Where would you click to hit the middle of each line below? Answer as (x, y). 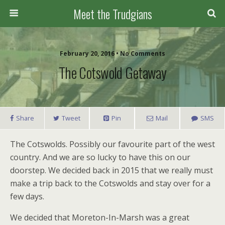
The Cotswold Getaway (113, 72)
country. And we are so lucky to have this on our (100, 157)
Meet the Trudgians (113, 14)
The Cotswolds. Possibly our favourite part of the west (113, 144)
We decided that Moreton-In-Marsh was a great (100, 217)
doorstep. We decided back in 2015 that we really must (111, 170)
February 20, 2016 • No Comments (113, 53)
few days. (27, 196)
